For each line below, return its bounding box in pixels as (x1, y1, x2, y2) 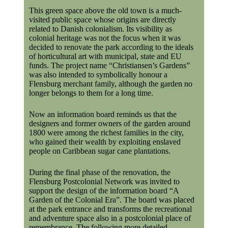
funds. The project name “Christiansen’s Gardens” (28, 61, 190, 70)
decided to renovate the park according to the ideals (28, 43, 193, 51)
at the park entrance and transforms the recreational (28, 205, 192, 213)
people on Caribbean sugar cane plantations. (28, 147, 170, 155)
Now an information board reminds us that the (28, 110, 177, 119)
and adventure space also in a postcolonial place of (28, 214, 191, 222)
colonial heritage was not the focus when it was (28, 34, 181, 42)
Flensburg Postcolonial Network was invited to (28, 177, 180, 186)
